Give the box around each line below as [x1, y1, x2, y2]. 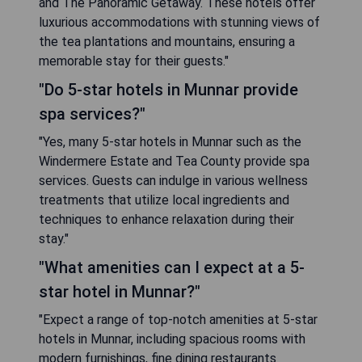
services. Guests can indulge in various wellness [39, 172, 308, 188]
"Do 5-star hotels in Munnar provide [39, 79, 298, 99]
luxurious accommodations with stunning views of [39, 14, 320, 30]
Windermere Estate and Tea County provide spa [39, 153, 309, 169]
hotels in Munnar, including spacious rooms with [39, 330, 305, 347]
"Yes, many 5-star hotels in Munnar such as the [39, 133, 301, 149]
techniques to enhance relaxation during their [39, 211, 294, 227]
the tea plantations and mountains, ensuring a [39, 33, 295, 49]
